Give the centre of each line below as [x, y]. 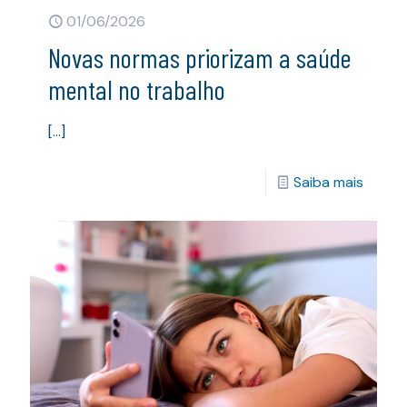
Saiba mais [328, 183]
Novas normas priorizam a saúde [199, 58]
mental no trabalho [137, 89]
